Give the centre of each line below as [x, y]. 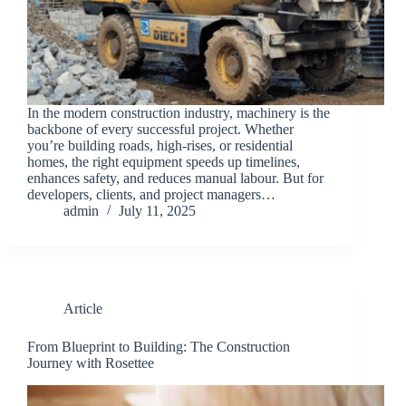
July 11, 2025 [157, 211]
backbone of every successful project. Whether [160, 130]
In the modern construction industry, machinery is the [179, 113]
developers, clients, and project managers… [151, 195]
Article [83, 309]
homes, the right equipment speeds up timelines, [164, 162]
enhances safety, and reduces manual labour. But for [175, 179]
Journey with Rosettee [91, 363]
